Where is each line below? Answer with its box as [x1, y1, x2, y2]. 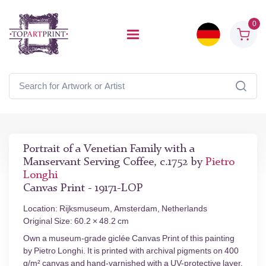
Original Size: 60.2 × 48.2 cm [23, 216, 129, 226]
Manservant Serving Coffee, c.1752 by [23, 157, 205, 168]
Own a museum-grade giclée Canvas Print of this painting [23, 233, 235, 243]
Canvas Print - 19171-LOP [23, 183, 143, 194]
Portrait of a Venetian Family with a [23, 144, 195, 155]
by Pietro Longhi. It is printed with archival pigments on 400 [23, 246, 239, 256]
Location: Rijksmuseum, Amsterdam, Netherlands [23, 204, 207, 214]
